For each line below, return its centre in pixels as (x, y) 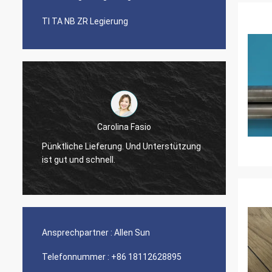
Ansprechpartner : (77, 233)
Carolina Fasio (124, 127)
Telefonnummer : (76, 257)
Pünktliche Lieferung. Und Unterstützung (121, 146)
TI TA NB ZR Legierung (85, 21)
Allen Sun (132, 233)
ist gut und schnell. (79, 159)
